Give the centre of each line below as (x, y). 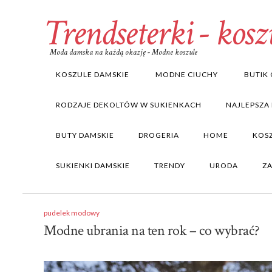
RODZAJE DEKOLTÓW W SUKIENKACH (129, 105)
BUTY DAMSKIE (85, 135)
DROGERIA (159, 135)
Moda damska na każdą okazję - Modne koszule (124, 52)
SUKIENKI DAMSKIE (93, 165)
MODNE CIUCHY (186, 74)
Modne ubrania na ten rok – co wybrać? (152, 230)
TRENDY (170, 165)
